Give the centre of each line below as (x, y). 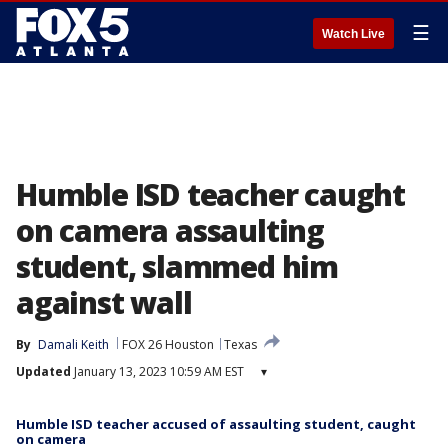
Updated (43, 371)
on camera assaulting (170, 230)
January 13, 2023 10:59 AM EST (157, 371)
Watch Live (353, 34)
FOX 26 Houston (168, 344)
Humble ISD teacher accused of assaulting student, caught (216, 424)
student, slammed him (177, 266)
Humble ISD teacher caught (210, 194)
